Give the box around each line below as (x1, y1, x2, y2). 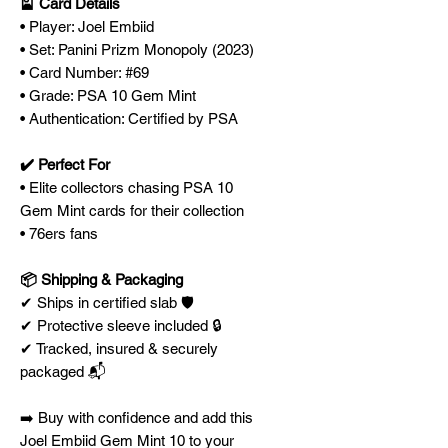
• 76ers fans (20, 225, 98, 242)
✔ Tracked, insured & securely (20, 340, 218, 357)
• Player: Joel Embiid (20, 18, 154, 35)
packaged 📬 (20, 363, 106, 380)
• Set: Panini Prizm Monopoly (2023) (20, 41, 254, 58)
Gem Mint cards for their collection (20, 202, 244, 219)
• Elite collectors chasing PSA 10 (20, 179, 233, 196)
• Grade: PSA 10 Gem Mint (20, 87, 196, 104)
